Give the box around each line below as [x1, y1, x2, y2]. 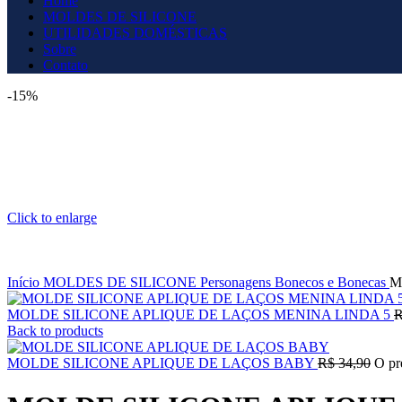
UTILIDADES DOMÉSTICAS [43, 25, 227, 40]
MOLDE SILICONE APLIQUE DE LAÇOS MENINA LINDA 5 [7, 307, 394, 322]
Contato [43, 57, 88, 73]
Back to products [7, 323, 103, 338]
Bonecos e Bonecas [275, 275, 389, 290]
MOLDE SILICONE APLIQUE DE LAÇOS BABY [7, 355, 318, 371]
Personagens [200, 275, 275, 290]
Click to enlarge [7, 210, 97, 225]
